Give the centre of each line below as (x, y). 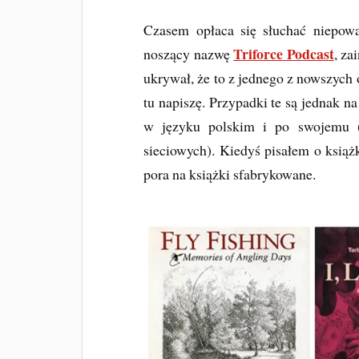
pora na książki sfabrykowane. (230, 174)
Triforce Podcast (284, 54)
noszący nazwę (189, 54)
